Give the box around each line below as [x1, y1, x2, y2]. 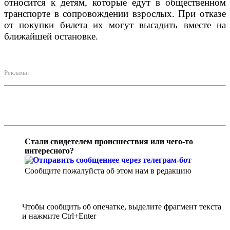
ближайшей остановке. [4, 30, 98, 42]
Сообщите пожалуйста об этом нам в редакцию [25, 166, 191, 176]
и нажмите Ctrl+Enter [22, 212, 96, 221]
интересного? [25, 146, 74, 155]
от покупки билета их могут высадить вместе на [4, 19, 226, 30]
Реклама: [4, 68, 29, 76]
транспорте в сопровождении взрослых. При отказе [4, 8, 226, 19]
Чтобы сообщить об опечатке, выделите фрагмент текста [22, 202, 221, 212]
